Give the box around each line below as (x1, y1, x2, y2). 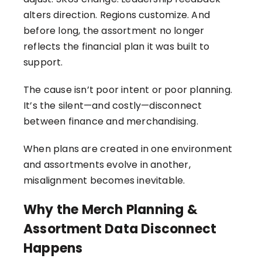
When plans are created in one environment (23, 142, 233, 156)
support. (23, 56, 63, 70)
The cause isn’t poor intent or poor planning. (23, 83, 233, 97)
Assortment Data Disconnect (23, 220, 217, 239)
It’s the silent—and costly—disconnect (23, 99, 202, 113)
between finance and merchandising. (23, 115, 198, 129)
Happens (23, 239, 83, 258)
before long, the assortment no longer (23, 24, 205, 38)
